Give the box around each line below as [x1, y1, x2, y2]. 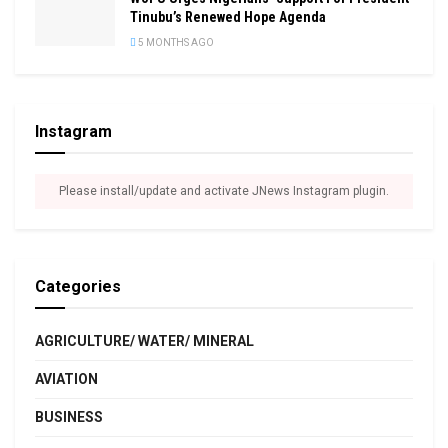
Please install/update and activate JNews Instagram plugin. [59, 184, 389, 199]
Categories [35, 277, 121, 297]
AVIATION [35, 371, 98, 388]
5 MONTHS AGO [136, 37, 214, 49]
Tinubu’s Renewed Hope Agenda [130, 9, 326, 26]
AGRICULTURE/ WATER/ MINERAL [35, 333, 254, 350]
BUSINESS [35, 409, 103, 426]
